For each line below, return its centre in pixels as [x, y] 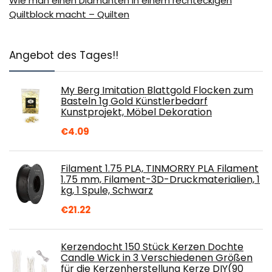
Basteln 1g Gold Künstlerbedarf [134, 101]
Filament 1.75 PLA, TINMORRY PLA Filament [160, 168]
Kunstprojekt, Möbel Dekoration [136, 112]
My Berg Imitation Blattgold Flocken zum [157, 90]
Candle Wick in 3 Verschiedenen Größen [157, 257]
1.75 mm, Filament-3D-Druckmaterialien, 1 [160, 179]
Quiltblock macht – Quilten [69, 14]
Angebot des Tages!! [64, 55]
